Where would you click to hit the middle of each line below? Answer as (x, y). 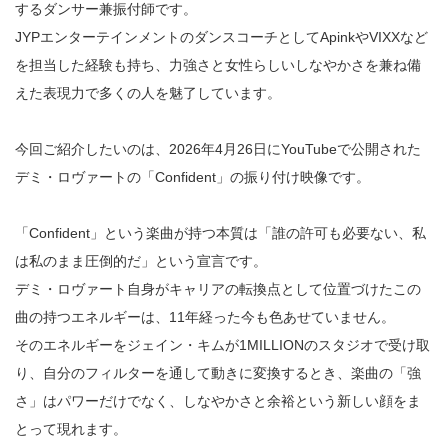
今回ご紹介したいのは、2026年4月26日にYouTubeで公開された (218, 148)
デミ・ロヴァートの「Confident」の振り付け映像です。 (192, 176)
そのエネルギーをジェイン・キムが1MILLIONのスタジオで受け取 (222, 344)
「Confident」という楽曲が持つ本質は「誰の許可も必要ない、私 (220, 232)
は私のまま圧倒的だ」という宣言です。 (141, 260)
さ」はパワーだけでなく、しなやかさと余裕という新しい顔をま (218, 400)
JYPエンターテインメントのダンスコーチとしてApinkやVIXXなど (221, 36)
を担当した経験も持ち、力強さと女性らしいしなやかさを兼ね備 (218, 64)
